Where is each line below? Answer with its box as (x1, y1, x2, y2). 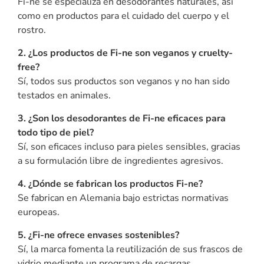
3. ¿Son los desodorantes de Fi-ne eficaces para (18, 111, 226, 125)
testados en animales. (18, 88, 111, 102)
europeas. (18, 205, 60, 219)
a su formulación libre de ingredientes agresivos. (18, 154, 223, 167)
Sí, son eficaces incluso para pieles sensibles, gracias (18, 140, 240, 153)
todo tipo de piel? (18, 126, 94, 139)
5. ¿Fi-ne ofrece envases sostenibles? (18, 228, 179, 242)
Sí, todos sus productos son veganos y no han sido (18, 74, 230, 88)
